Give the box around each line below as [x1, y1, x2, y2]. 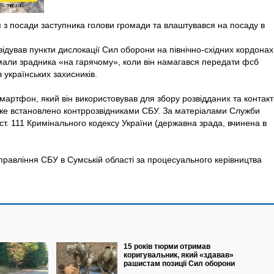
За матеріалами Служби [163, 106, 260, 116]
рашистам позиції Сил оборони [123, 259, 235, 268]
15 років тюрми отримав [123, 242, 210, 251]
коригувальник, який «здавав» [123, 251, 234, 259]
